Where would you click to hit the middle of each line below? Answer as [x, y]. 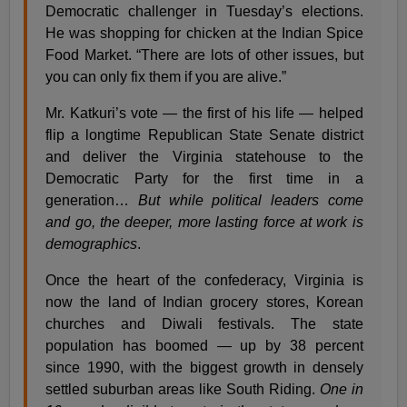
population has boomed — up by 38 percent [204, 345]
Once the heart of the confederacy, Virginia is [204, 280]
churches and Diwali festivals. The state [204, 323]
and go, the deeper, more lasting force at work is [204, 222]
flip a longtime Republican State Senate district [204, 134]
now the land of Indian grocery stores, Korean [204, 302]
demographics [92, 243]
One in [341, 389]
